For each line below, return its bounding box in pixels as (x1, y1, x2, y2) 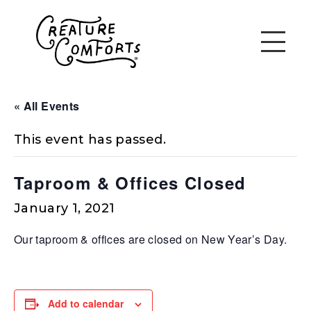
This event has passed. (14, 131, 166, 147)
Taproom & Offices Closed (14, 170, 246, 194)
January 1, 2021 (14, 200, 115, 216)
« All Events (14, 97, 80, 114)
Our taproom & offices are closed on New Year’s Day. (14, 230, 287, 247)
